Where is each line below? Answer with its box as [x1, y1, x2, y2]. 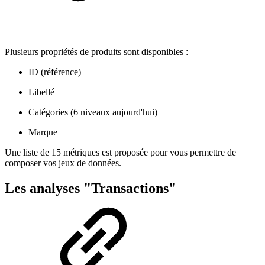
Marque [28, 127, 57, 138]
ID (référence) [28, 67, 81, 77]
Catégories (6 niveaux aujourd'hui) [28, 107, 157, 118]
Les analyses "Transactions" [5, 180, 176, 196]
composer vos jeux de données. [5, 158, 121, 169]
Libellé [28, 87, 54, 98]
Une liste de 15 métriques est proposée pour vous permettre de [5, 147, 236, 158]
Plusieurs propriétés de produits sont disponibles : [5, 47, 188, 57]
